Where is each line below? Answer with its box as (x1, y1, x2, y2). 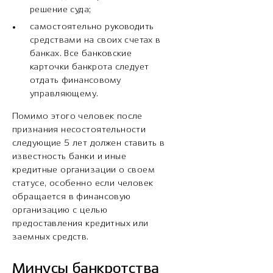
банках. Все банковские (30, 49, 132, 58)
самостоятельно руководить (30, 23, 154, 32)
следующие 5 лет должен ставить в (12, 139, 165, 148)
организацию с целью (12, 206, 107, 215)
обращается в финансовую (12, 193, 131, 202)
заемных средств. (12, 233, 89, 242)
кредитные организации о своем (12, 166, 155, 175)
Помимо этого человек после (12, 112, 143, 121)
